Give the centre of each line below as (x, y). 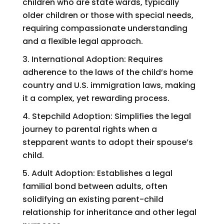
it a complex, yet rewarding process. (96, 98)
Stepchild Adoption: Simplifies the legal (111, 116)
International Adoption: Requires (97, 59)
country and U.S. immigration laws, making (109, 85)
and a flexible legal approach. (82, 41)
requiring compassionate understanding (105, 28)
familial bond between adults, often (95, 186)
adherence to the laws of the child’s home (107, 72)
